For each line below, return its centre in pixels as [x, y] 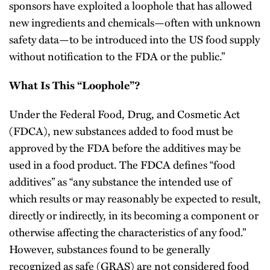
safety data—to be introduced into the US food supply [134, 39]
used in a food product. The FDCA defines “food [122, 164]
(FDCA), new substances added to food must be [121, 130]
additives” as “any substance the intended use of [120, 181]
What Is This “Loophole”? [75, 85]
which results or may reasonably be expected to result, [135, 198]
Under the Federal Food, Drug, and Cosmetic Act [124, 114]
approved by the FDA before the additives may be [125, 147]
